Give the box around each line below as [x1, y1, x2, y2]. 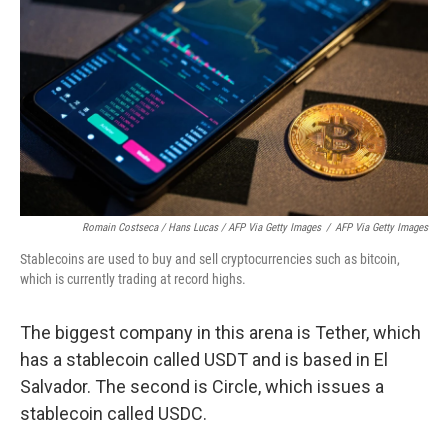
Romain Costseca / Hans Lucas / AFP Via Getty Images [82, 221, 321, 234]
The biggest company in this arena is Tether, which [20, 322, 421, 343]
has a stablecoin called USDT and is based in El [20, 349, 388, 370]
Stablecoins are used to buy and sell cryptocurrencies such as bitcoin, [20, 251, 400, 267]
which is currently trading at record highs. [20, 271, 246, 287]
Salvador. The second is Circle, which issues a [20, 376, 384, 397]
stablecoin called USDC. [20, 403, 207, 424]
